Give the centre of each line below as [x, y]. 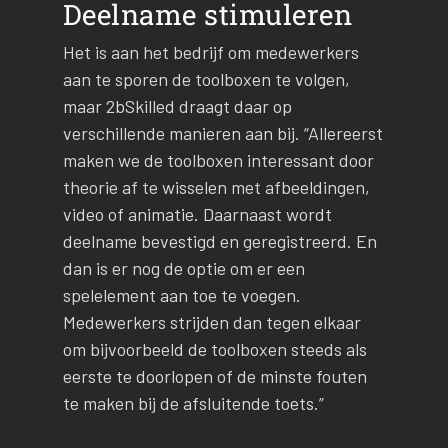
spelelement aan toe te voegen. [181, 295]
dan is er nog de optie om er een [183, 268]
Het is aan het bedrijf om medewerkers [210, 52]
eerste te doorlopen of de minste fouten [214, 376]
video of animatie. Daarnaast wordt [197, 214]
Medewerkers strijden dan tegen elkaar [211, 322]
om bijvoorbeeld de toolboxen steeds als [214, 349]
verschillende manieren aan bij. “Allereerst [222, 133]
